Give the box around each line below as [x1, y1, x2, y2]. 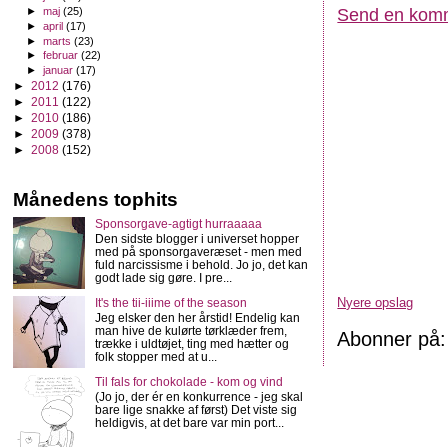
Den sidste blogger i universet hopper [94, 232, 299, 246]
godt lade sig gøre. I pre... [94, 271, 232, 285]
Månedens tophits [13, 188, 178, 210]
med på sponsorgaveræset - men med [94, 245, 302, 259]
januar [43, 64, 77, 77]
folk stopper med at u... [94, 350, 217, 364]
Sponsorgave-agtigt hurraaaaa [94, 217, 262, 231]
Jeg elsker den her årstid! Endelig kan [94, 311, 300, 325]
